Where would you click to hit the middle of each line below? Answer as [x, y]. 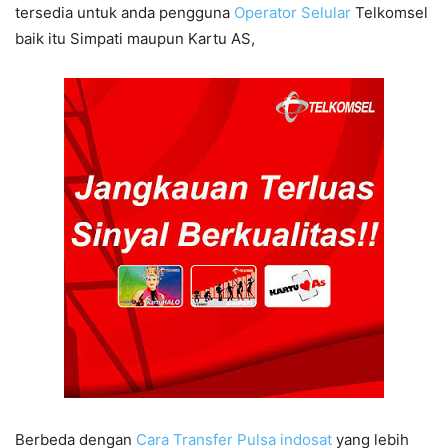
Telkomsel [389, 13]
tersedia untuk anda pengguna [124, 13]
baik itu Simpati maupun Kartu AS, [135, 39]
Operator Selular [292, 13]
